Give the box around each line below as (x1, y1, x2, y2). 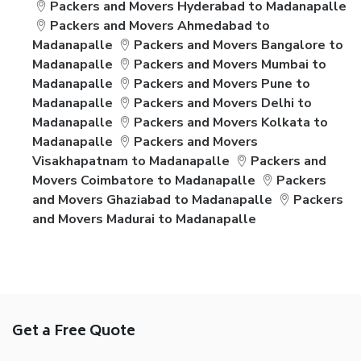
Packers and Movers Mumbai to (134, 56, 327, 73)
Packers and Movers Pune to (134, 75, 311, 93)
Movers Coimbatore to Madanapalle (32, 172, 255, 189)
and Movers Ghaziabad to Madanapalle (32, 191, 272, 209)
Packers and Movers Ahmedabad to (50, 17, 271, 35)
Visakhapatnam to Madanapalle (32, 152, 230, 170)
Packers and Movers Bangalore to (134, 36, 344, 54)
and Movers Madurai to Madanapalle (32, 210, 256, 228)
